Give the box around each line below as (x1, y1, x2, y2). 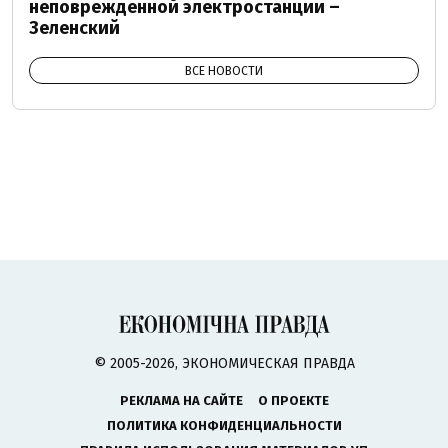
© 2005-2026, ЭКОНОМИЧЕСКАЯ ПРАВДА (93, 354, 355, 372)
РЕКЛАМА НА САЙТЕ (119, 392, 243, 408)
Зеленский (29, 16, 120, 39)
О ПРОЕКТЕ (257, 392, 329, 408)
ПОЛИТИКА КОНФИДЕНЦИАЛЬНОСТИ (106, 417, 342, 433)
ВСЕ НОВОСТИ (185, 63, 263, 78)
